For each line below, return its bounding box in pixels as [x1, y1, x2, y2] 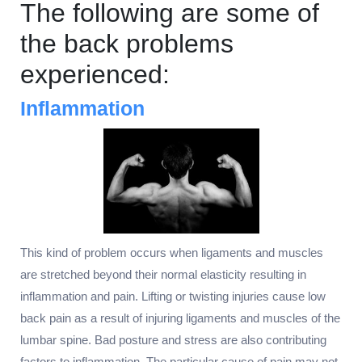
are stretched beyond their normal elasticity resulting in [20, 267, 306, 281]
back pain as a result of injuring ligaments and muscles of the [20, 310, 340, 325]
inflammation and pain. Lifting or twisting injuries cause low [20, 288, 326, 303]
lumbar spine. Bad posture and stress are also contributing [20, 332, 326, 347]
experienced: [20, 60, 170, 90]
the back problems [20, 29, 234, 59]
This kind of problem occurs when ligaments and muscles [20, 245, 323, 259]
